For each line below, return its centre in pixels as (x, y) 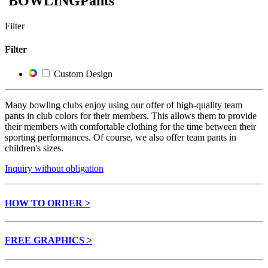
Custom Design (83, 74)
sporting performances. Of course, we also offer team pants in (121, 138)
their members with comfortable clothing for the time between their (130, 127)
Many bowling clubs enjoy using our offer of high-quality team (124, 105)
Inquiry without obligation (54, 169)
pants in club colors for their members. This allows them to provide (131, 116)
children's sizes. (34, 148)
